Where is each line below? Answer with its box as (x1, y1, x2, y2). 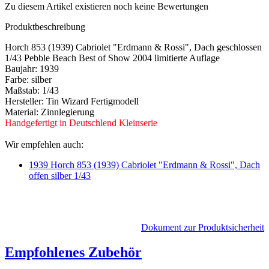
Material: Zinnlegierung (5, 106, 94, 117)
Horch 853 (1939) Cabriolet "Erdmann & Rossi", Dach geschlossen (5, 41, 262, 52)
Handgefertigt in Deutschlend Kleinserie (5, 117, 157, 128)
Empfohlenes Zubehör (5, 244, 142, 261)
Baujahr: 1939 (5, 63, 59, 74)
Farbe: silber (5, 74, 52, 85)
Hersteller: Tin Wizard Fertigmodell (5, 95, 139, 106)
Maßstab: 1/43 (5, 85, 59, 95)
